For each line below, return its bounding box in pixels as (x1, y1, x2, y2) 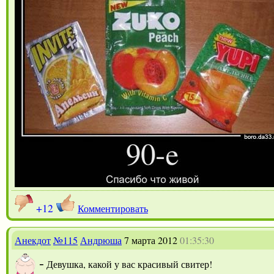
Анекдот (15, 233, 51, 246)
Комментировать (78, 201, 148, 215)
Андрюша (80, 233, 122, 246)
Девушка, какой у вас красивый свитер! (44, 257, 215, 270)
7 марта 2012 (124, 233, 177, 246)
